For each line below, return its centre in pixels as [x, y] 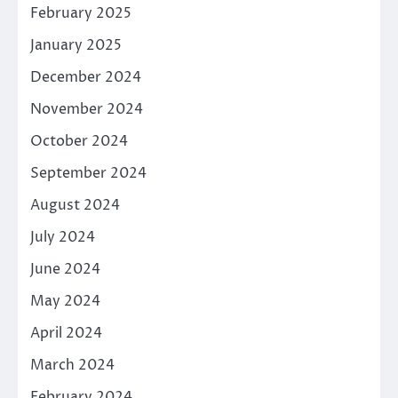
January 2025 [76, 45]
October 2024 [79, 141]
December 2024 [86, 77]
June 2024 [65, 269]
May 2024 [65, 301]
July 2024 [63, 237]
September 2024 [88, 173]
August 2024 [75, 205]
